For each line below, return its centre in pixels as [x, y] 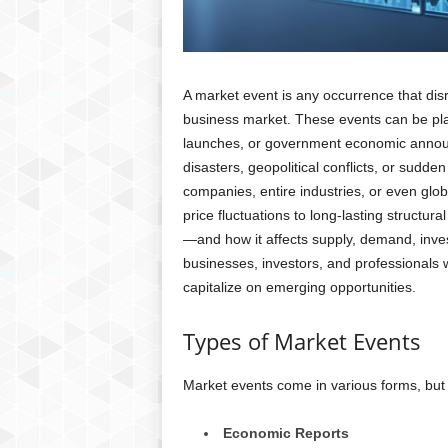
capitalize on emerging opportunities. [299, 287]
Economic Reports [285, 433]
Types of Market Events [301, 341]
